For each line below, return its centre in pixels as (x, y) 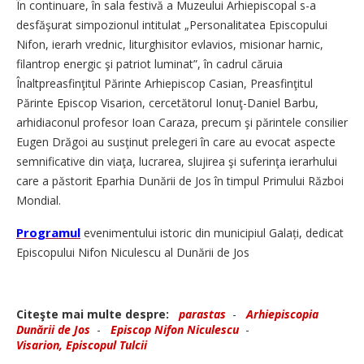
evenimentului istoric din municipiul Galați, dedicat (212, 233)
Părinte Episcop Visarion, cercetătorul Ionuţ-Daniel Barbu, (167, 103)
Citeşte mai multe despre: (96, 314)
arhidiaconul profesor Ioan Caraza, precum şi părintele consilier (182, 122)
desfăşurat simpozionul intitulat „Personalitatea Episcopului (172, 25)
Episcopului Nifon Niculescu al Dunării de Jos (133, 252)
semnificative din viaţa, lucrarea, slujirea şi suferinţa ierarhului (177, 161)
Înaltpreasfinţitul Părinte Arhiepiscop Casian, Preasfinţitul (165, 83)
